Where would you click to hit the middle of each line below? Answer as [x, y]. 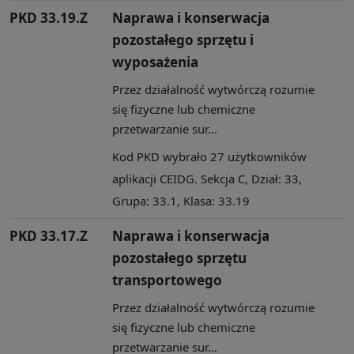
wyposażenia [155, 62]
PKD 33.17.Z [49, 235]
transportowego [167, 280]
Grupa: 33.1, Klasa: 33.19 [181, 200]
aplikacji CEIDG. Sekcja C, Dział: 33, [207, 178]
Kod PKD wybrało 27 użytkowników [209, 156]
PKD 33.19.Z [49, 17]
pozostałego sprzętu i [183, 40]
